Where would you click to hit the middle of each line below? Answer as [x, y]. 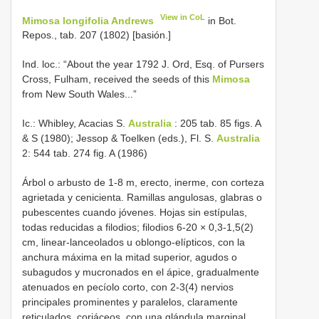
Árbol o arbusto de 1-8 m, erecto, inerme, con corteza [143, 183]
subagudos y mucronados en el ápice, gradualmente [141, 272]
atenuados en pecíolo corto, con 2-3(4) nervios [128, 287]
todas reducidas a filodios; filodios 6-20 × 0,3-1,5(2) [138, 228]
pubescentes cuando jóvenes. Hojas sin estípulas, [135, 213]
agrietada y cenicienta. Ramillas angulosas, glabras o [142, 198]
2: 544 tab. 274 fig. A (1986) [85, 153]
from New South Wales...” [79, 94]
